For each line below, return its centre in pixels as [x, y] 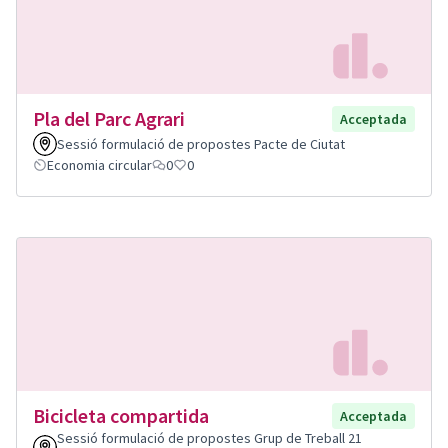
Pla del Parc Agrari [109, 119]
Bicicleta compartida [121, 415]
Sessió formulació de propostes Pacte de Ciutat [201, 144]
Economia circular [99, 165]
